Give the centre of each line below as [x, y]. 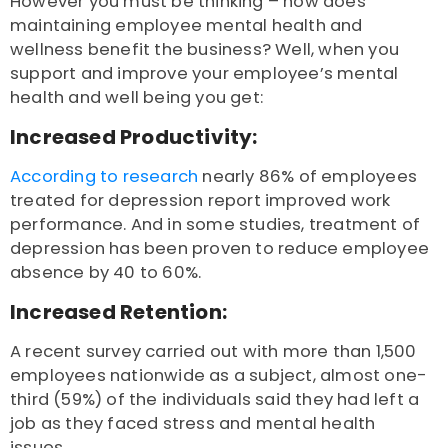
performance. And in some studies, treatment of [215, 225]
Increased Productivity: [134, 137]
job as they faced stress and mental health [193, 424]
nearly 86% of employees [308, 177]
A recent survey [75, 352]
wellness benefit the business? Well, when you [205, 50]
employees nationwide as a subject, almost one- [219, 376]
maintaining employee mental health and [186, 26]
